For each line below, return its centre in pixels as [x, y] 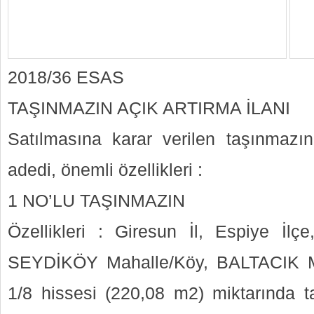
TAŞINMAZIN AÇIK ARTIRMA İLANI [149, 108]
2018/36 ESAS [66, 77]
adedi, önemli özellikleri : [105, 170]
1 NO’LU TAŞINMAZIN [96, 201]
